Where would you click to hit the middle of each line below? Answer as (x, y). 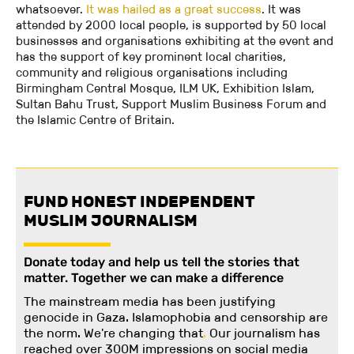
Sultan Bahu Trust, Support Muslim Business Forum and (171, 104)
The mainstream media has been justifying (150, 302)
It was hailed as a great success (174, 9)
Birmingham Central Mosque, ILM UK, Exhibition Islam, (165, 88)
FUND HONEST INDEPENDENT (139, 202)
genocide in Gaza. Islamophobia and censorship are (176, 318)
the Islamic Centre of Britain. (95, 120)
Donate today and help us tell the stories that (162, 262)
